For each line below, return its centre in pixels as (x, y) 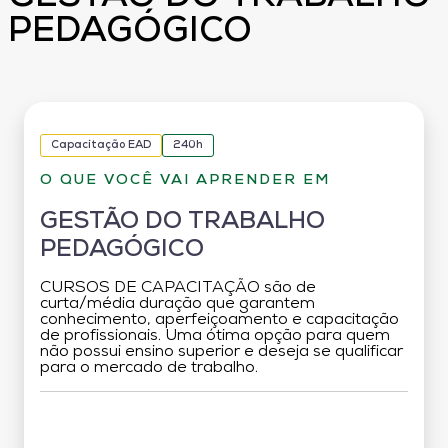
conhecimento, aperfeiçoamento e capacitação (219, 319)
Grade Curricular (224, 425)
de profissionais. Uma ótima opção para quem (215, 335)
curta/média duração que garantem (177, 303)
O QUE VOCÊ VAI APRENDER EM (185, 180)
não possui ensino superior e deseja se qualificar (221, 351)
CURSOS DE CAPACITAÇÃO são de (178, 287)
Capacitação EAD (101, 145)
